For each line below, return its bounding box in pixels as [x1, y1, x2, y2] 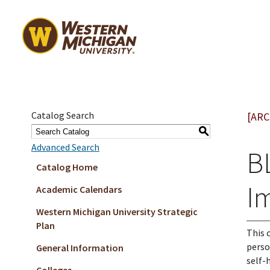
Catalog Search [31, 109, 94, 121]
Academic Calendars [36, 183, 122, 195]
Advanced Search [31, 141, 99, 153]
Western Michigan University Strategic [36, 206, 198, 218]
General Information [36, 242, 124, 254]
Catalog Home [36, 161, 98, 173]
